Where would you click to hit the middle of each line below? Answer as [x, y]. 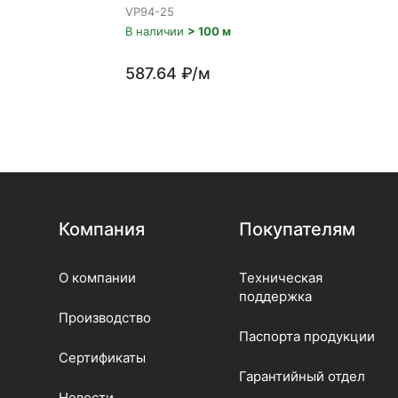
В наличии [156, 31]
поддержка [275, 296]
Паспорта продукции [306, 336]
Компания [101, 229]
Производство [104, 318]
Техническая [280, 278]
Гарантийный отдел [302, 376]
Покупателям [297, 229]
